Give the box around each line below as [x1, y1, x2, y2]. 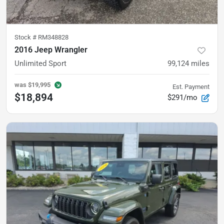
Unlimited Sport [14, 59, 66, 68]
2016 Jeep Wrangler [14, 45, 87, 54]
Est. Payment [172, 83, 209, 90]
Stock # [14, 33, 38, 41]
